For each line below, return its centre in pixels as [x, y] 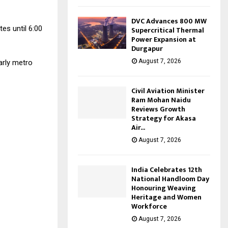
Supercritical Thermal [168, 30]
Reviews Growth [158, 109]
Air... [138, 127]
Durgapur [147, 48]
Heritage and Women [166, 197]
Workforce [149, 206]
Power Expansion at [164, 39]
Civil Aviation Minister [168, 91]
